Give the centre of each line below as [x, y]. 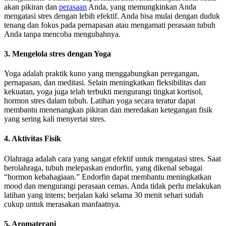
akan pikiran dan [32, 7]
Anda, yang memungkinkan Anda [142, 7]
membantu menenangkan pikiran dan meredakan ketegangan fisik [108, 110]
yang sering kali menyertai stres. [55, 119]
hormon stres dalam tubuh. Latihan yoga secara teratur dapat [100, 101]
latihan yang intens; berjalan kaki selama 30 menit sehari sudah [104, 195]
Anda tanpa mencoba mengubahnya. [62, 34]
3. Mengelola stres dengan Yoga [58, 53]
